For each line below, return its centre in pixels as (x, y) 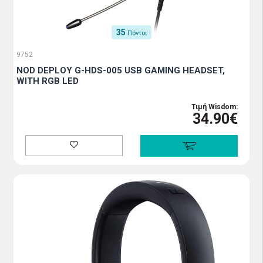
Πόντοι (137, 33)
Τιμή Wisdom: (215, 107)
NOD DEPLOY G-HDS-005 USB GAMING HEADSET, (121, 70)
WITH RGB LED (48, 81)
